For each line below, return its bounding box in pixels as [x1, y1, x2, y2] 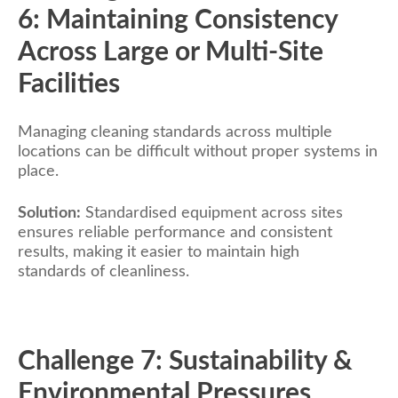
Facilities [18, 71, 120, 99]
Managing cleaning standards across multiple [18, 124, 332, 141]
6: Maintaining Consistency [18, 7, 338, 35]
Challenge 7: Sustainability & [18, 348, 353, 376]
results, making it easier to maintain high [18, 244, 299, 261]
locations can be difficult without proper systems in [18, 144, 378, 161]
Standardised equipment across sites [81, 205, 343, 222]
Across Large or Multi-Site [18, 39, 323, 67]
